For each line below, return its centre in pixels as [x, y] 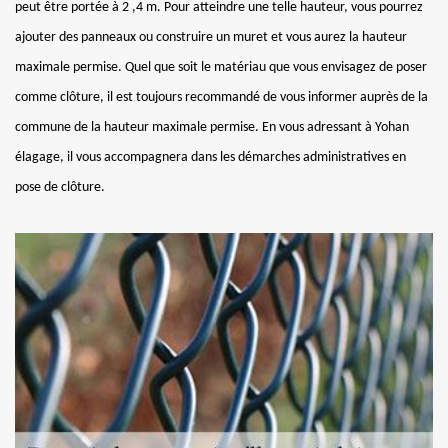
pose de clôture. [60, 187]
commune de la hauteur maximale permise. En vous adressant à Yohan [212, 127]
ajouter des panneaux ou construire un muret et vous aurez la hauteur [211, 37]
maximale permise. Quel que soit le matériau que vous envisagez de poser [221, 67]
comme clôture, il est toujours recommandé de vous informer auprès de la [221, 97]
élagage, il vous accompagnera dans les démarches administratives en [210, 157]
